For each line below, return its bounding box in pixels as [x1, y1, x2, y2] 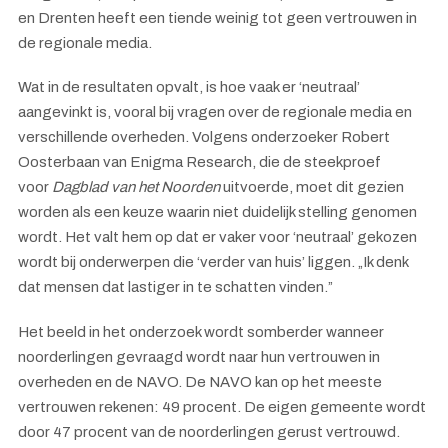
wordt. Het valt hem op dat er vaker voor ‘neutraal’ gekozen [18, 229, 417, 245]
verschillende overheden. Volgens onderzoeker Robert [18, 129, 390, 145]
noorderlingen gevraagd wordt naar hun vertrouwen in [18, 348, 380, 365]
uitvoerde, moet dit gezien [223, 179, 404, 195]
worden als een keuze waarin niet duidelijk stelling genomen [18, 204, 417, 220]
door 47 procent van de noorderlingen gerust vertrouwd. [18, 423, 400, 440]
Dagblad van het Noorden [52, 179, 223, 195]
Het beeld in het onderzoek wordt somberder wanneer [18, 323, 384, 340]
